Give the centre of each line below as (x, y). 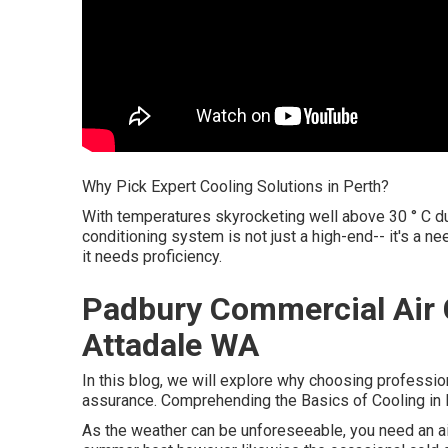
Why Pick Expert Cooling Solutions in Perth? (235, 186)
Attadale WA (170, 345)
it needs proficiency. (152, 256)
